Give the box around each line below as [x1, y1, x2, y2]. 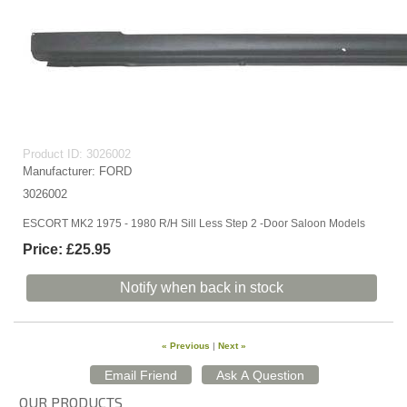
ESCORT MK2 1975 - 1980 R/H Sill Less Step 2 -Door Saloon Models [23, 217, 365, 229]
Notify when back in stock [120, 280, 284, 295]
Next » [217, 341, 246, 351]
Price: [23, 242, 63, 257]
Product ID [23, 147, 79, 161]
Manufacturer [23, 164, 92, 178]
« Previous [161, 341, 210, 351]
